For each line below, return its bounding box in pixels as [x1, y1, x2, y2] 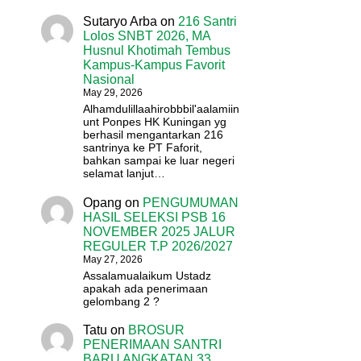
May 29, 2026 [83, 87, 143, 99]
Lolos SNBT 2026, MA [83, 29, 211, 44]
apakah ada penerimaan [83, 281, 209, 295]
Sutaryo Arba [83, 15, 158, 29]
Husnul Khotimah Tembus [83, 44, 231, 58]
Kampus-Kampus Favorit [83, 58, 226, 73]
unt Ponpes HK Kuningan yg [83, 115, 227, 129]
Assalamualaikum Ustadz [83, 268, 212, 282]
